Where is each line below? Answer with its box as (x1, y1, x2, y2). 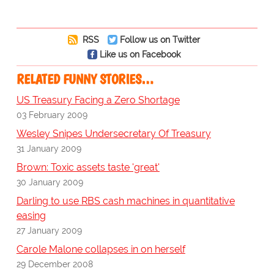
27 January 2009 (16, 225, 82, 236)
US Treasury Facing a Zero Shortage (16, 94, 180, 106)
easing (16, 210, 46, 222)
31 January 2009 (16, 143, 81, 154)
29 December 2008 (16, 259, 93, 270)
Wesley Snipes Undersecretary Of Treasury (16, 128, 211, 140)
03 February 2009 (16, 109, 87, 120)
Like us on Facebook (99, 49, 180, 60)
